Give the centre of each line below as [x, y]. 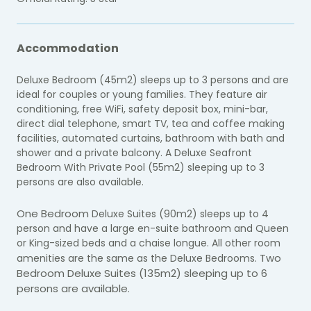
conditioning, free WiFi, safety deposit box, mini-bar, [142, 109]
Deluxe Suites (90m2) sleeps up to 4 [180, 213]
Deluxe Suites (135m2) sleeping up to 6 [167, 273]
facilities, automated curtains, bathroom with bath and [151, 138]
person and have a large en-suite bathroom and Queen [153, 228]
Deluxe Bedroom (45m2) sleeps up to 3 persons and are [153, 79]
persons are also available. [80, 182]
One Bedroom [54, 213]
